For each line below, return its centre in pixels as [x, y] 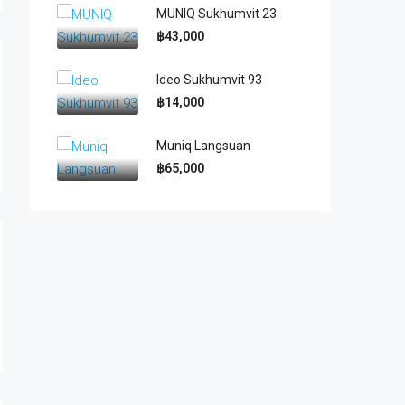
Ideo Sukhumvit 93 [209, 79]
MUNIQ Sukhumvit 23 [217, 13]
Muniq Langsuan [203, 145]
